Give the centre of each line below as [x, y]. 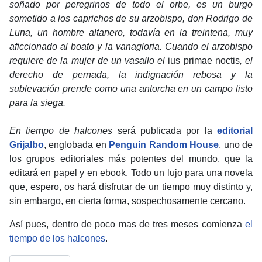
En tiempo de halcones [61, 130]
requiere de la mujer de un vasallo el [89, 60]
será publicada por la [165, 130]
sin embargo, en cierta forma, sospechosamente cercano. [127, 201]
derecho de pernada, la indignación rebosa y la [131, 74]
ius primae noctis [204, 60]
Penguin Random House [164, 144]
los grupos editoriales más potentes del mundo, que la [131, 158]
